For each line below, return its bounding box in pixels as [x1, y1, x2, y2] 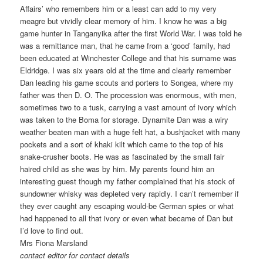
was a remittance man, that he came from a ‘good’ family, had [20, 40, 231, 52]
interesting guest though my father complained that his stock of [20, 176, 235, 187]
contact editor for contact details [20, 249, 130, 261]
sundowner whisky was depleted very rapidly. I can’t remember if [20, 188, 240, 200]
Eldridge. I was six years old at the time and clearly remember [20, 65, 231, 76]
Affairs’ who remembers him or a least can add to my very [20, 3, 217, 15]
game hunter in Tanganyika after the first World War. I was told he [20, 28, 242, 39]
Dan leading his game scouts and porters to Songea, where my [20, 77, 234, 89]
